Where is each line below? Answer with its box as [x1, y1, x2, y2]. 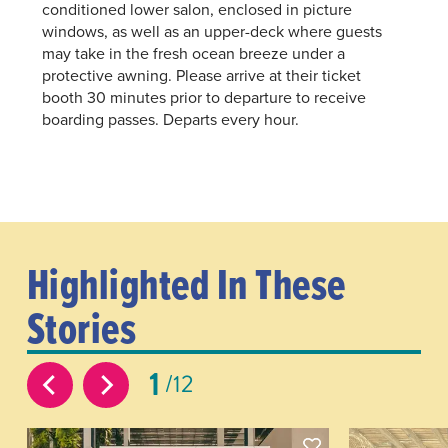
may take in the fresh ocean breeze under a [42, 42, 346, 65]
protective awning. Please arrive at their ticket [42, 64, 362, 87]
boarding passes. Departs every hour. [42, 108, 300, 131]
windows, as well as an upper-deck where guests [42, 20, 383, 43]
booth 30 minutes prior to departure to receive [42, 86, 367, 109]
